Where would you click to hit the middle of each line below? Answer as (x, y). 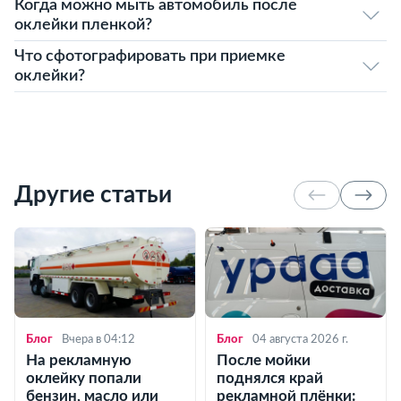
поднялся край (270, 378)
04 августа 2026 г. (300, 340)
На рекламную (79, 360)
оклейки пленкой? (83, 25)
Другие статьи (93, 195)
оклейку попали (84, 378)
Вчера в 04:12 (98, 340)
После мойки (264, 360)
